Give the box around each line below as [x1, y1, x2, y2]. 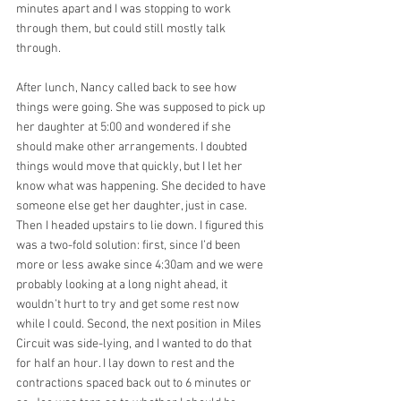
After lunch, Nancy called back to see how [16, 80, 239, 96]
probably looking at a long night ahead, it [16, 277, 230, 293]
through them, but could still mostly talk [16, 21, 228, 37]
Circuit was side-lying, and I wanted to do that [16, 336, 254, 352]
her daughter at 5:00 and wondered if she [16, 119, 234, 135]
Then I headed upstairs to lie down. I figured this [16, 218, 267, 234]
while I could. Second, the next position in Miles [16, 316, 264, 332]
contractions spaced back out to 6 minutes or [16, 375, 254, 391]
